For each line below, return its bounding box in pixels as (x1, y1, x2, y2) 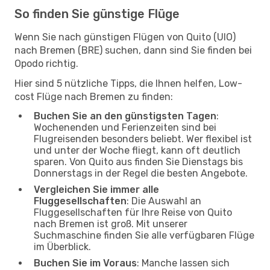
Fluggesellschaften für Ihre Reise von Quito (34, 206, 232, 218)
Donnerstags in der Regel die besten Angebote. (34, 167, 248, 179)
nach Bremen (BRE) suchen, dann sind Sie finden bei (14, 44, 252, 56)
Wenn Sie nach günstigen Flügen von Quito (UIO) (14, 31, 236, 43)
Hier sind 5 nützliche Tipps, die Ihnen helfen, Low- (14, 77, 242, 89)
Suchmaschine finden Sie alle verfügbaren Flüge (34, 229, 254, 241)
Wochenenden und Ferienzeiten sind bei (34, 121, 216, 133)
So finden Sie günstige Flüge (14, 6, 180, 21)
